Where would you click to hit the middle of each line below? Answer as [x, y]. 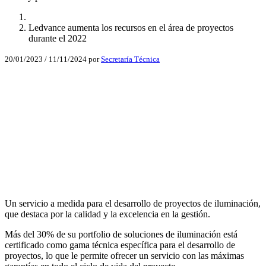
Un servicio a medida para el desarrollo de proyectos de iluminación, [133, 204]
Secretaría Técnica [130, 59]
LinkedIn [22, 140]
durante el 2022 [58, 39]
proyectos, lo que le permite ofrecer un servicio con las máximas [124, 256]
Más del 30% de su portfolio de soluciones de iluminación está [121, 235]
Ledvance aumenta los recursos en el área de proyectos [131, 28]
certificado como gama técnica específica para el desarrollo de [120, 245]
